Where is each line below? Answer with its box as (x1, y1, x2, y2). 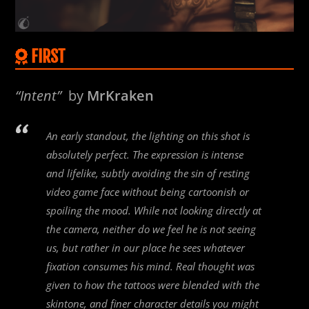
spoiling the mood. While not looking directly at (46, 203, 262, 218)
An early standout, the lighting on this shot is (46, 129, 250, 143)
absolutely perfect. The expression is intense (46, 148, 244, 162)
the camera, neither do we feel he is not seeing (46, 222, 257, 237)
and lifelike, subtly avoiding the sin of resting (46, 166, 250, 181)
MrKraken (87, 86, 154, 105)
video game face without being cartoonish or (46, 185, 250, 199)
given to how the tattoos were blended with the (46, 278, 260, 292)
